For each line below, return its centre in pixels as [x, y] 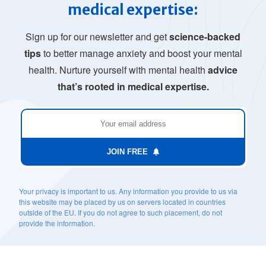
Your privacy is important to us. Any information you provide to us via [128, 191]
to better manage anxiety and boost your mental [141, 53]
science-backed [205, 37]
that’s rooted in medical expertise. [133, 87]
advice [223, 70]
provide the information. [57, 223]
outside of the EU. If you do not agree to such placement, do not [121, 213]
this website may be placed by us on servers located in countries [122, 202]
